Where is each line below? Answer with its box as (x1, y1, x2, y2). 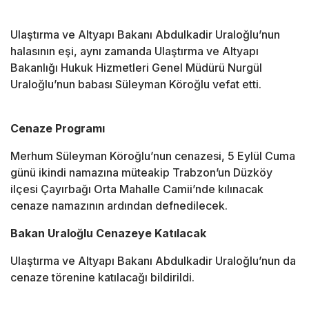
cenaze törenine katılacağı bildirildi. (10, 270, 195, 285)
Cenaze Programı (10, 121, 105, 136)
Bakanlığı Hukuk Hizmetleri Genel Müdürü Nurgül (10, 61, 262, 75)
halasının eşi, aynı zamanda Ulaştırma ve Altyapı (10, 44, 259, 59)
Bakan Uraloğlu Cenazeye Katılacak (10, 226, 206, 241)
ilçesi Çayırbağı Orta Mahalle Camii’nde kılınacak (10, 182, 263, 197)
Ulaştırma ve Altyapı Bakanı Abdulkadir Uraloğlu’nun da (10, 254, 296, 268)
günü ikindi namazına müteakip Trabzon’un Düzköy (10, 166, 272, 180)
